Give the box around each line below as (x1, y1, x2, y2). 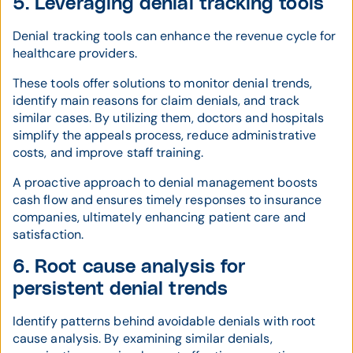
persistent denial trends (13, 280, 228, 299)
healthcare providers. (13, 45, 137, 62)
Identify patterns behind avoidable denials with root (13, 313, 316, 330)
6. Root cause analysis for (13, 258, 247, 277)
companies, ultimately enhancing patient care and (13, 209, 306, 226)
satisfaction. (13, 226, 84, 243)
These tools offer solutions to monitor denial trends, (13, 75, 313, 92)
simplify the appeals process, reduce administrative (13, 127, 317, 144)
